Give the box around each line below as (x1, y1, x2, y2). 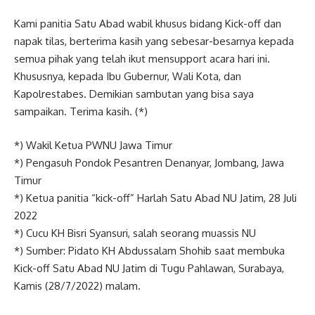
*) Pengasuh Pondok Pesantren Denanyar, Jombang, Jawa (14, 155, 284, 169)
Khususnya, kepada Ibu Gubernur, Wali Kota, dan (14, 70, 241, 83)
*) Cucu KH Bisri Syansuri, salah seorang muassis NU (14, 226, 256, 240)
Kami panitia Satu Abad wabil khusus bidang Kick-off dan (14, 17, 281, 30)
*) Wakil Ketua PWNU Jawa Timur (14, 138, 172, 152)
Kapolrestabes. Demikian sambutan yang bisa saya (14, 87, 254, 101)
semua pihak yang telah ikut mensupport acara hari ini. (14, 52, 270, 65)
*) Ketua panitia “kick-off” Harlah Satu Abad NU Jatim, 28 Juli (14, 191, 297, 205)
